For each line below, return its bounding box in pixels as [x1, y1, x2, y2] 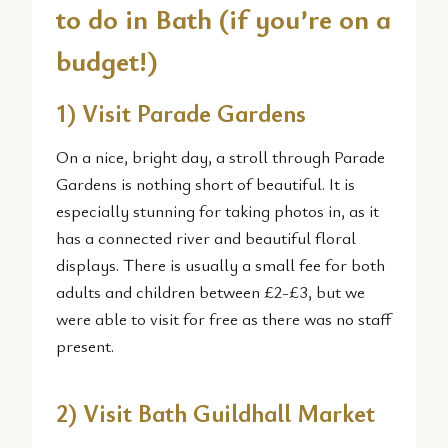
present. [56, 334, 114, 358]
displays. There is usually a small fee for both [56, 253, 385, 277]
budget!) [56, 41, 158, 80]
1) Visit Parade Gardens [56, 97, 306, 130]
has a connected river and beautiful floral [56, 226, 356, 250]
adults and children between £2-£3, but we [56, 280, 365, 304]
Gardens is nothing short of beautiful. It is [56, 172, 355, 196]
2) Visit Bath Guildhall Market [56, 397, 375, 430]
